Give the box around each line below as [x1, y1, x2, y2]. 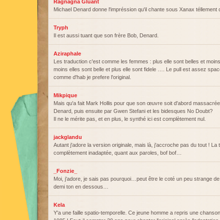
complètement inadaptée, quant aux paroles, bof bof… [54, 150, 182, 156]
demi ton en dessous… [54, 184, 109, 190]
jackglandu [54, 134, 82, 140]
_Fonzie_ [54, 168, 77, 174]
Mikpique [54, 92, 77, 98]
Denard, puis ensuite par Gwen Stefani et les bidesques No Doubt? [54, 108, 213, 114]
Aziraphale [54, 51, 81, 56]
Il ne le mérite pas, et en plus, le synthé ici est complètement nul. [54, 116, 206, 122]
